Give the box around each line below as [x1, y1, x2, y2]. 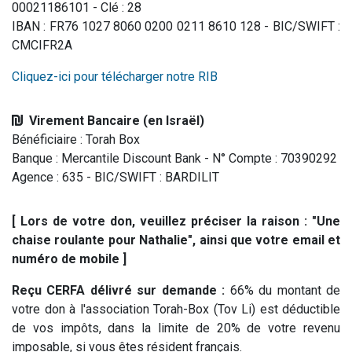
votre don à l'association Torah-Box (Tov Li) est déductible [12, 301, 340, 317]
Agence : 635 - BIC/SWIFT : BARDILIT [12, 169, 219, 185]
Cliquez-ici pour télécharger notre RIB [12, 68, 218, 84]
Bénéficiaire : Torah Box [12, 131, 140, 147]
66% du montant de [225, 282, 341, 298]
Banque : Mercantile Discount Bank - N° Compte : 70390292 [12, 150, 337, 166]
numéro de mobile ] [12, 251, 126, 266]
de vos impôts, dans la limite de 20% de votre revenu [12, 320, 340, 335]
